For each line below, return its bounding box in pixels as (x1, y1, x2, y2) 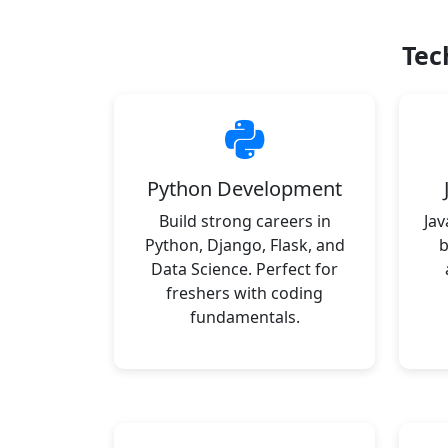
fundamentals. (189, 306, 300, 328)
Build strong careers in (158, 210, 331, 232)
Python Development (147, 175, 342, 202)
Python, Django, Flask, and (144, 234, 345, 256)
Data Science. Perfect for (151, 258, 338, 280)
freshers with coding (166, 282, 323, 304)
